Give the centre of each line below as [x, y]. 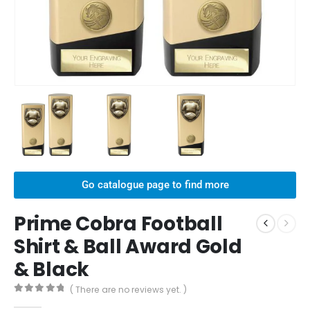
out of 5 [48, 300]
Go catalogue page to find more [155, 184]
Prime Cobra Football [118, 224]
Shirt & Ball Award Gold [128, 246]
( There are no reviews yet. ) [129, 289]
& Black [52, 269]
